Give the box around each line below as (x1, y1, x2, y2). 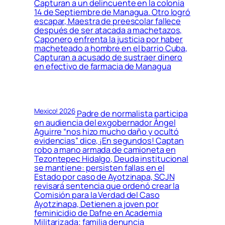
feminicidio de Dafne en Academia (34, 207, 162, 218)
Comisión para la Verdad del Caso (34, 189, 160, 200)
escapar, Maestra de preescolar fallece (34, 15, 181, 27)
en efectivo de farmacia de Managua (34, 60, 171, 72)
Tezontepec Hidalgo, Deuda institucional (34, 153, 189, 164)
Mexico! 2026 (34, 106, 75, 116)
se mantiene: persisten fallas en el (34, 162, 165, 173)
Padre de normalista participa (75, 107, 188, 119)
